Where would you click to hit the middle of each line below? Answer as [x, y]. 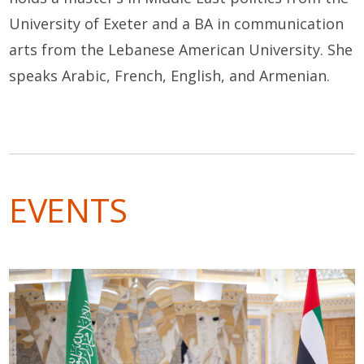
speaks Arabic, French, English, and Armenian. [170, 75]
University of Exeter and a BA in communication [177, 23]
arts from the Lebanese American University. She [181, 49]
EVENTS [68, 209]
